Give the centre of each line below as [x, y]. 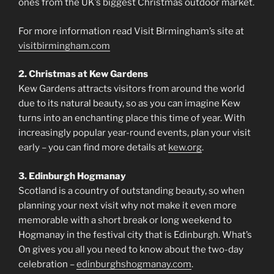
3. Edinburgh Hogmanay [72, 176]
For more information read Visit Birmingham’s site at [131, 31]
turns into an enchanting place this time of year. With [132, 118]
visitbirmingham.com [64, 46]
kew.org [185, 148]
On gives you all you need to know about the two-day [131, 249]
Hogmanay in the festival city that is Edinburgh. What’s [135, 235]
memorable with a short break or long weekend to [125, 220]
